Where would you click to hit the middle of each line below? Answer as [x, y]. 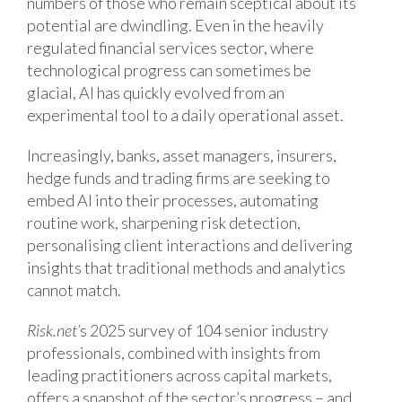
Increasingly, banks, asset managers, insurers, [182, 155]
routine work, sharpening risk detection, [164, 222]
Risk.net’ [53, 330]
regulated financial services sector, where [170, 47]
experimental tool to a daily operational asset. [185, 114]
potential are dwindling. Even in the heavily [175, 25]
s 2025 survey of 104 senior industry [204, 330]
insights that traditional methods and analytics [186, 267]
